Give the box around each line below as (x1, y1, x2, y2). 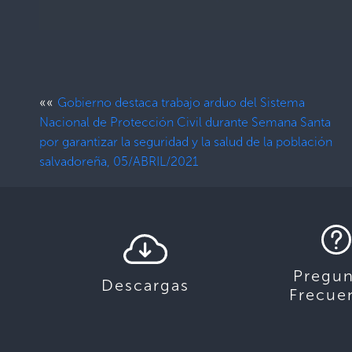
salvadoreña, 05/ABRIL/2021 (39, 154, 198, 170)
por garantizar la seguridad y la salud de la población (39, 134, 332, 150)
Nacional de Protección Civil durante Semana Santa (39, 115, 331, 130)
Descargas (101, 276, 189, 295)
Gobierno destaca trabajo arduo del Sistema (57, 95, 305, 111)
